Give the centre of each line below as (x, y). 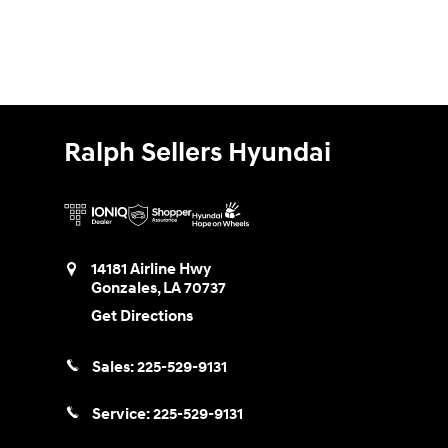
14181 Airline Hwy (151, 269)
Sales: (114, 367)
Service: (122, 414)
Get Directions (142, 316)
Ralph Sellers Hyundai (197, 152)
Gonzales (124, 288)
